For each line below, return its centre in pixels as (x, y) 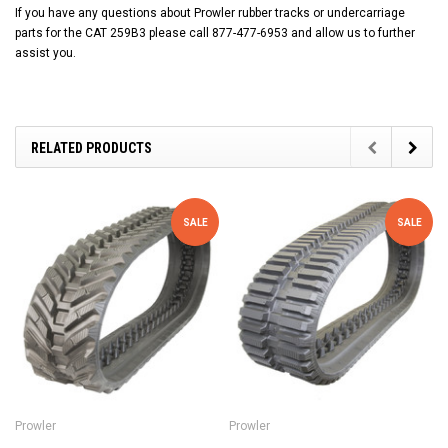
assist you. (45, 52)
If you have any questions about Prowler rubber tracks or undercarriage (210, 12)
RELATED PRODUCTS (91, 147)
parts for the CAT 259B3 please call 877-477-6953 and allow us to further (215, 32)
